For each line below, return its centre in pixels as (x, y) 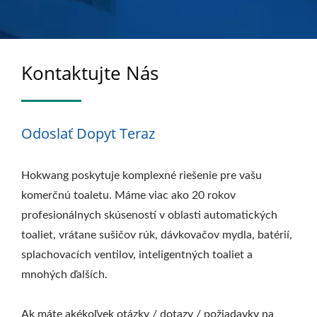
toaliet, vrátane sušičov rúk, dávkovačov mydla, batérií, (157, 235)
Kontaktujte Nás (90, 73)
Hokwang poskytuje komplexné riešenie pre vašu (142, 175)
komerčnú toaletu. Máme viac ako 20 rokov (128, 195)
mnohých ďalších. (64, 275)
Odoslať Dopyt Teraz (88, 133)
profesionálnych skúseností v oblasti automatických (149, 215)
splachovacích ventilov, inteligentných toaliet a (137, 255)
